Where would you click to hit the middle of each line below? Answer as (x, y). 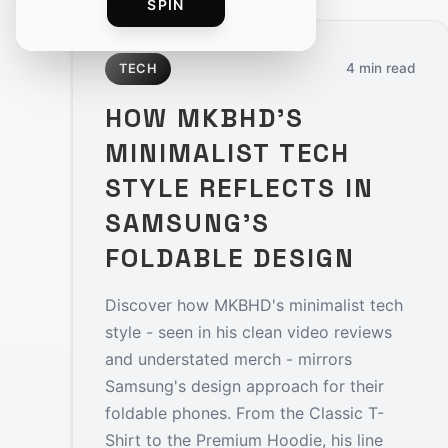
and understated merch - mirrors (228, 358)
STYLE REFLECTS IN (239, 187)
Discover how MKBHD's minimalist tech (254, 304)
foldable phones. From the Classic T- (244, 412)
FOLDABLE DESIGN (230, 257)
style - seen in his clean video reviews (248, 331)
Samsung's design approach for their (244, 385)
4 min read (380, 68)
